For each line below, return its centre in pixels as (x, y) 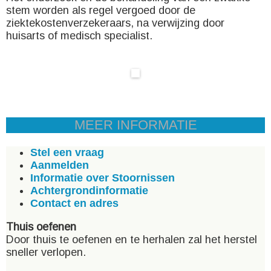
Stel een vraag (67, 152)
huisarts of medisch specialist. (79, 36)
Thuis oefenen (41, 227)
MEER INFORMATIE (135, 125)
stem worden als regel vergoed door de (101, 10)
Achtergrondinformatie (89, 191)
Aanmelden (60, 165)
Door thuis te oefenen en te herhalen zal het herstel (132, 240)
